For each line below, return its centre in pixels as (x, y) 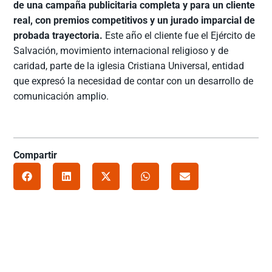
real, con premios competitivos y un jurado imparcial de (134, 21)
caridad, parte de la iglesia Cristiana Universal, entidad (129, 66)
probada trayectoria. (58, 36)
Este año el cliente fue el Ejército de (179, 36)
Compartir (36, 155)
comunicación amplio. (61, 97)
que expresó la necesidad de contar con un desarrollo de (134, 81)
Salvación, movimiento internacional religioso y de (121, 51)
